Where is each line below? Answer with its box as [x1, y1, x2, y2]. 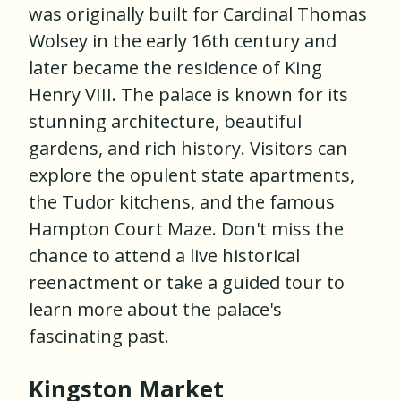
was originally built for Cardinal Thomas [29, 2, 367, 27]
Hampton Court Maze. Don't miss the [29, 217, 344, 242]
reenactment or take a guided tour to [29, 270, 345, 295]
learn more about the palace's [29, 297, 282, 322]
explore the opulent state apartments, [29, 163, 354, 188]
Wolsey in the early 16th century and [29, 29, 337, 54]
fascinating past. [29, 324, 169, 349]
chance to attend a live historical [29, 243, 300, 269]
